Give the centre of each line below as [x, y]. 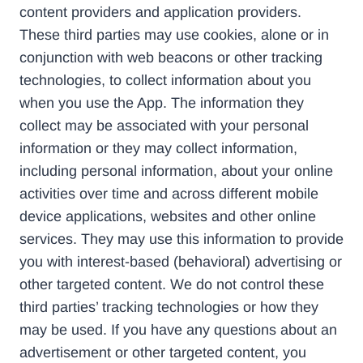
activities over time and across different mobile [169, 194]
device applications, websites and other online [168, 217]
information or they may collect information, [158, 149]
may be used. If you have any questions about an [178, 330]
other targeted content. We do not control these [172, 285]
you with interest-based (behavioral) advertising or [181, 262]
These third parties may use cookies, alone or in [174, 35]
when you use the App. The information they [162, 103]
